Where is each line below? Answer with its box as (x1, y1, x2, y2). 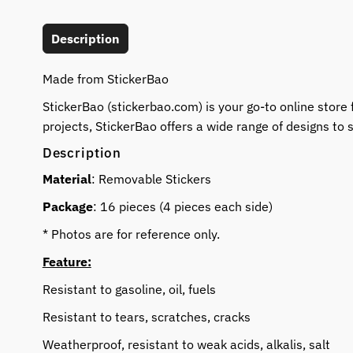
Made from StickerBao (42, 71, 169, 87)
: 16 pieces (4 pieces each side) (92, 199, 273, 215)
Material (42, 171, 91, 188)
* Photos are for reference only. (42, 226, 220, 243)
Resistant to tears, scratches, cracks (42, 309, 251, 325)
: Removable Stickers (91, 171, 211, 188)
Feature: (42, 254, 91, 270)
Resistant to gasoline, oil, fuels (42, 281, 216, 298)
